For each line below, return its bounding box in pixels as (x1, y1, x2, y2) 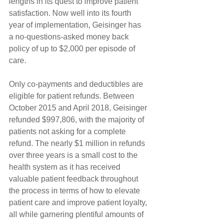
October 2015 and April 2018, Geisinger (9, 103, 149, 112)
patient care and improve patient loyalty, (9, 198, 149, 207)
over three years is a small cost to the (9, 150, 140, 159)
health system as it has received (9, 162, 122, 171)
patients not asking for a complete (9, 127, 128, 136)
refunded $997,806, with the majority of (9, 115, 146, 124)
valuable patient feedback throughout (9, 174, 140, 183)
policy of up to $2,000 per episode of (9, 44, 137, 53)
